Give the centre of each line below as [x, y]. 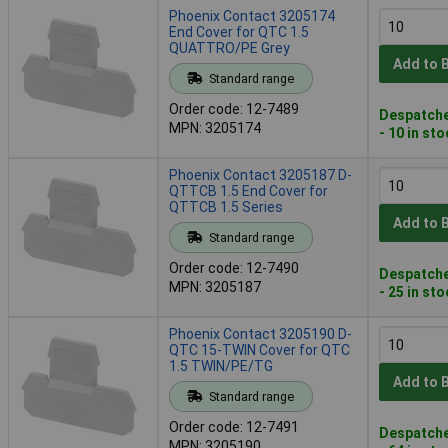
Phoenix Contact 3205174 [252, 15]
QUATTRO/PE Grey [229, 47]
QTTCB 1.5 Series [226, 206]
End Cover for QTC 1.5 [239, 31]
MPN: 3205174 [215, 127]
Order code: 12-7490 [234, 267]
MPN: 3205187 [215, 286]
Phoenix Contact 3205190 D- [260, 333]
